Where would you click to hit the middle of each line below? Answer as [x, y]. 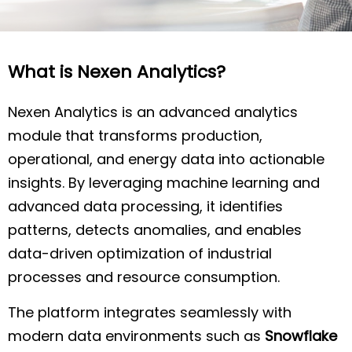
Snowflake [301, 335]
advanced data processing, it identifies [145, 207]
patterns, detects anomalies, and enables [155, 230]
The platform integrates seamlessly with [150, 312]
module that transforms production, [135, 136]
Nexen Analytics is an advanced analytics [153, 112]
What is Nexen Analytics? [117, 72]
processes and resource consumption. [144, 277]
